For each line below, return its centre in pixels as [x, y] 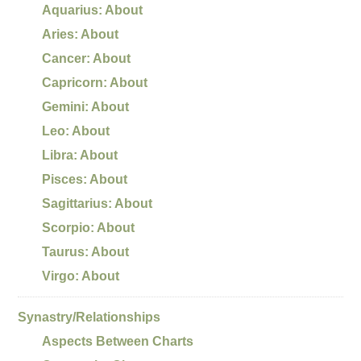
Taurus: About [86, 251]
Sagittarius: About [98, 203]
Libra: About [80, 155]
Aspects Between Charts [118, 341]
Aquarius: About [93, 10]
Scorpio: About [89, 227]
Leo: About [76, 131]
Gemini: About [86, 106]
